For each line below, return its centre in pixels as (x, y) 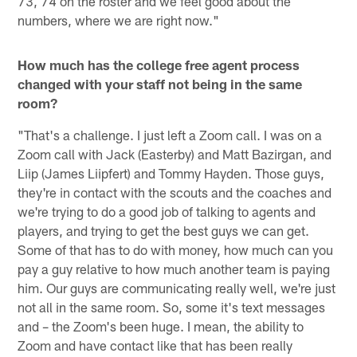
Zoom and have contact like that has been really (155, 345)
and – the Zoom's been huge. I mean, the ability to (161, 326)
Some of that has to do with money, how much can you (176, 249)
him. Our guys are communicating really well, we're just (177, 287)
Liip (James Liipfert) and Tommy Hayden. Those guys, (171, 173)
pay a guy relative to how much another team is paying (174, 268)
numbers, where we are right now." (119, 20)
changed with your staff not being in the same (160, 83)
